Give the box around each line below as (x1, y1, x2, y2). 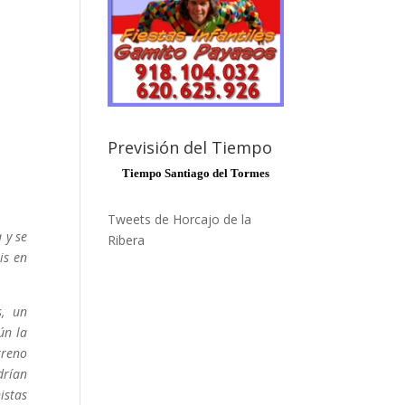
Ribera (108, 231, 146, 249)
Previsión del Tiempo (108, 136, 273, 158)
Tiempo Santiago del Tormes (121, 165, 269, 180)
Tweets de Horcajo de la (108, 210, 252, 228)
